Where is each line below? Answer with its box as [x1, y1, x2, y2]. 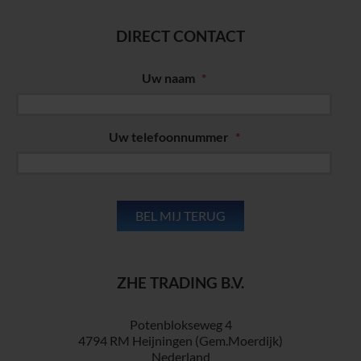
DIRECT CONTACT [116, 27, 245, 46]
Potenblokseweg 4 [129, 317, 232, 333]
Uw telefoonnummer [108, 129, 229, 145]
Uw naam [142, 70, 195, 86]
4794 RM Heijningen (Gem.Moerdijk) [78, 333, 283, 349]
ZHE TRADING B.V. [117, 273, 244, 293]
